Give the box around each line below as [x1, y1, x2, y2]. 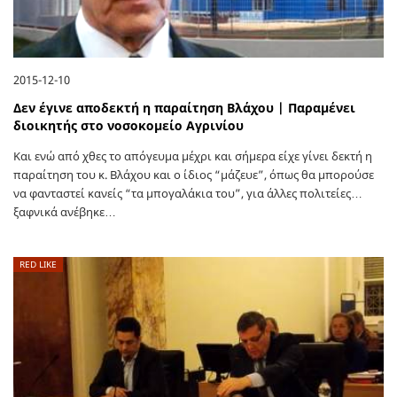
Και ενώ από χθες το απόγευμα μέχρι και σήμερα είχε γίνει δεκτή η [13, 148, 372, 165]
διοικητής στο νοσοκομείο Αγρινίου [13, 117, 244, 135]
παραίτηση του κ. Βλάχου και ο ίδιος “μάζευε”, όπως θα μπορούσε [13, 167, 374, 183]
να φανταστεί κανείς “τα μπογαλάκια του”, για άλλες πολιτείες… [13, 185, 362, 202]
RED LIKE [19, 258, 57, 271]
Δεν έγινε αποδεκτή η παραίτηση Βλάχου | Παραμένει [13, 99, 355, 117]
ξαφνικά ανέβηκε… [13, 204, 116, 221]
